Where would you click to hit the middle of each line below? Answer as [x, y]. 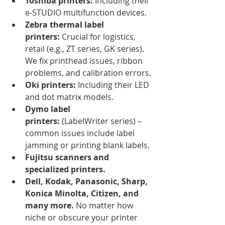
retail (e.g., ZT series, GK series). [86, 48]
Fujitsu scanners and [68, 157]
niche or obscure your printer [82, 217]
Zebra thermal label [66, 24]
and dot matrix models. [69, 97]
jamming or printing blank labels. [87, 145]
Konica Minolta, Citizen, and [83, 193]
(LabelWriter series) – [102, 121]
